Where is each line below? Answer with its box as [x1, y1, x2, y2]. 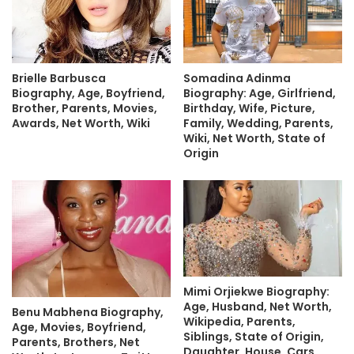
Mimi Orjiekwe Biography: [183, 283, 330, 299]
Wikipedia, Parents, [183, 313, 296, 330]
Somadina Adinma [183, 70, 291, 87]
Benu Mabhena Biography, [12, 303, 164, 320]
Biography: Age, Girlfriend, [183, 85, 336, 102]
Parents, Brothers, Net [12, 333, 140, 350]
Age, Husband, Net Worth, [183, 298, 332, 314]
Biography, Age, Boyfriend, [12, 85, 165, 102]
